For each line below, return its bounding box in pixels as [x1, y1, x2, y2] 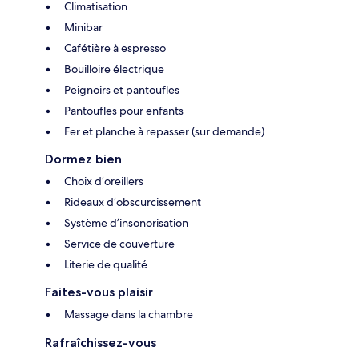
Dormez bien [45, 151, 122, 167]
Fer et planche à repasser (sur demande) [64, 123, 264, 139]
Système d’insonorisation [64, 215, 188, 230]
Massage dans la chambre [64, 306, 193, 321]
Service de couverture [64, 236, 175, 251]
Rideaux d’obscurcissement [64, 194, 201, 209]
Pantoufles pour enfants [64, 103, 184, 118]
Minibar [64, 19, 103, 34]
